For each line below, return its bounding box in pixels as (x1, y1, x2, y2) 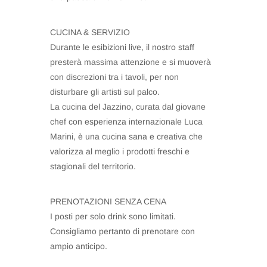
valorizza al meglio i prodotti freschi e (50, 147, 190, 156)
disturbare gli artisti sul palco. (50, 87, 160, 97)
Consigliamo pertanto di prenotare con (50, 226, 195, 236)
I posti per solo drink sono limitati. (50, 212, 176, 221)
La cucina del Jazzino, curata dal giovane (50, 102, 206, 111)
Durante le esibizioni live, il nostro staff (50, 42, 194, 52)
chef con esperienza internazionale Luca (50, 117, 203, 126)
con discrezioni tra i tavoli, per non (50, 72, 179, 82)
